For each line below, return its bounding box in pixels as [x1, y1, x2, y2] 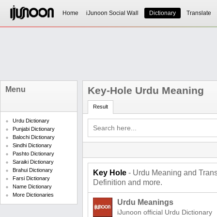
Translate [186, 10, 211, 16]
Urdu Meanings [117, 198, 173, 206]
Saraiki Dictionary [13, 159, 54, 165]
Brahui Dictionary [13, 167, 53, 173]
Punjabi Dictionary [13, 126, 55, 132]
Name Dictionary [13, 184, 52, 189]
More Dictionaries [13, 192, 54, 198]
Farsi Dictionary [13, 175, 50, 181]
